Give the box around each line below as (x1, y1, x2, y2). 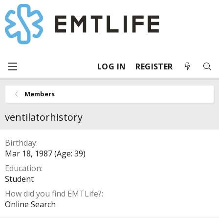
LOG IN (97, 61, 126, 72)
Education (5, 163, 41, 174)
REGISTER (135, 61, 173, 72)
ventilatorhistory (5, 110, 83, 124)
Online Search (5, 199, 56, 210)
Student (5, 174, 34, 184)
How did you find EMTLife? (5, 188, 102, 199)
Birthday (5, 137, 36, 148)
